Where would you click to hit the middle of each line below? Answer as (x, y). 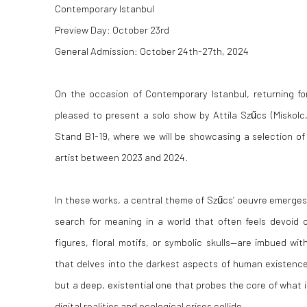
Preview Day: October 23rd (112, 29)
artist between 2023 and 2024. (121, 157)
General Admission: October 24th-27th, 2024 (152, 51)
